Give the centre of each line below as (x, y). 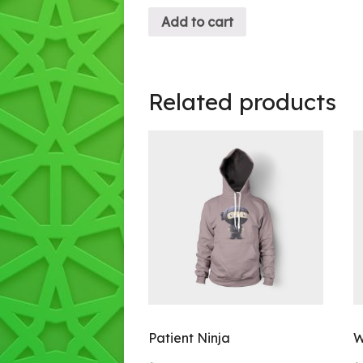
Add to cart (197, 21)
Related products (242, 101)
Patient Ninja (189, 338)
